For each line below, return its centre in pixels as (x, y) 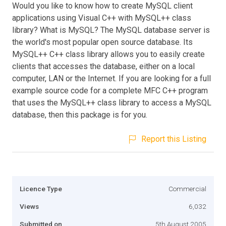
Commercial (187, 188)
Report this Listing (174, 139)
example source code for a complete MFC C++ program (110, 90)
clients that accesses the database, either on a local (103, 66)
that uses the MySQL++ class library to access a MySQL (112, 102)
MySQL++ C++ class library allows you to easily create (108, 54)
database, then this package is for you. (80, 115)
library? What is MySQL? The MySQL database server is (111, 30)
